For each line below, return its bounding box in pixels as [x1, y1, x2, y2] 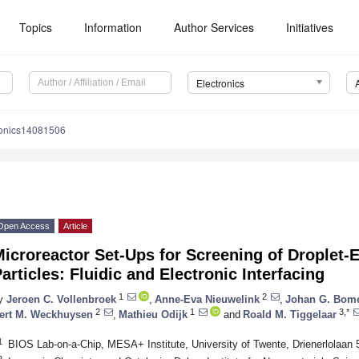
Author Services [174, 19, 255, 35]
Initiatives [286, 19, 334, 35]
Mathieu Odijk [119, 308, 188, 321]
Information [84, 19, 143, 35]
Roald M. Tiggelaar [243, 308, 337, 321]
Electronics [196, 76, 244, 91]
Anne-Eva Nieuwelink [155, 292, 260, 305]
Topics [19, 19, 53, 35]
